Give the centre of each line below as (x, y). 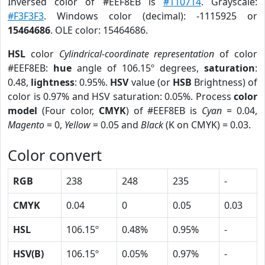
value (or (151, 82)
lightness (53, 82)
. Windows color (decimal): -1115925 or (151, 16)
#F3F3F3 (26, 16)
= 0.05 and (116, 125)
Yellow (77, 125)
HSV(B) (28, 254)
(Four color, (68, 111)
